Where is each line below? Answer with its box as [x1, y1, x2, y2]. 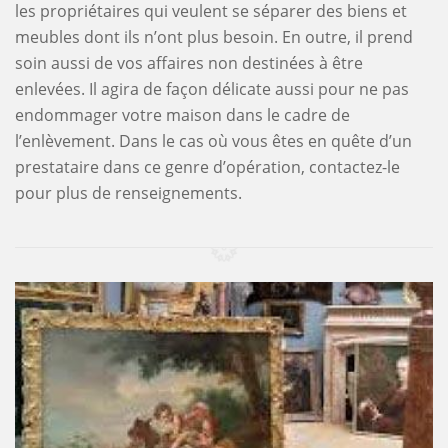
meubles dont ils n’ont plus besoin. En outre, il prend [15, 25, 413, 48]
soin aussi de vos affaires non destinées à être [15, 51, 363, 74]
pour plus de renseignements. [15, 181, 242, 204]
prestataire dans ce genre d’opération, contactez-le [15, 155, 400, 178]
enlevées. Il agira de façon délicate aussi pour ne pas [15, 77, 409, 100]
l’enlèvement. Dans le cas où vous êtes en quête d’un [15, 129, 412, 152]
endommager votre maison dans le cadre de [15, 103, 350, 126]
